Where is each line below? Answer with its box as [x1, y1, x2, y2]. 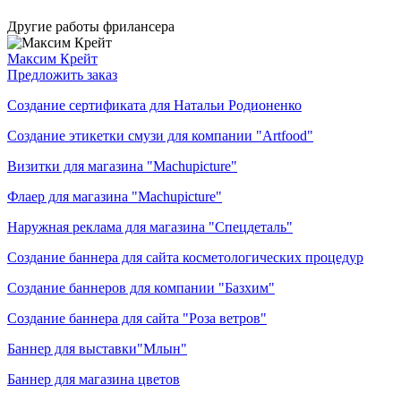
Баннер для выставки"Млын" [7, 340, 187, 356]
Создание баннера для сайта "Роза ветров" [7, 310, 267, 326]
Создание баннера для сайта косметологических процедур [7, 249, 363, 265]
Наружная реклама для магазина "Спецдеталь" [7, 218, 293, 235]
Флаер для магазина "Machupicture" [7, 188, 222, 204]
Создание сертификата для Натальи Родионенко [7, 97, 302, 113]
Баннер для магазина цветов [7, 371, 180, 387]
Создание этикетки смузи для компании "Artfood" [7, 127, 313, 143]
